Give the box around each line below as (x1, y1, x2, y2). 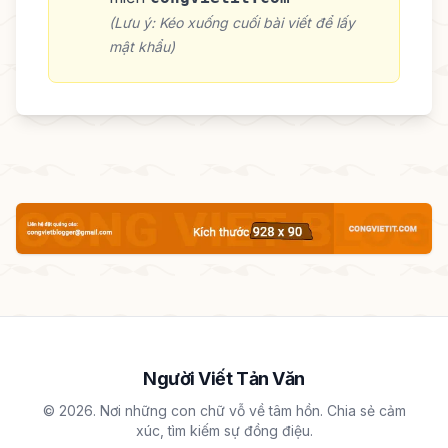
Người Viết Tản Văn (143, 368, 305, 390)
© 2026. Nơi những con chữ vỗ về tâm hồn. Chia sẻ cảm (42, 402, 406, 420)
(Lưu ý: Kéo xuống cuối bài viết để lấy (109, 13, 355, 31)
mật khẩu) (109, 37, 175, 55)
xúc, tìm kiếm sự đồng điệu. (135, 422, 313, 440)
